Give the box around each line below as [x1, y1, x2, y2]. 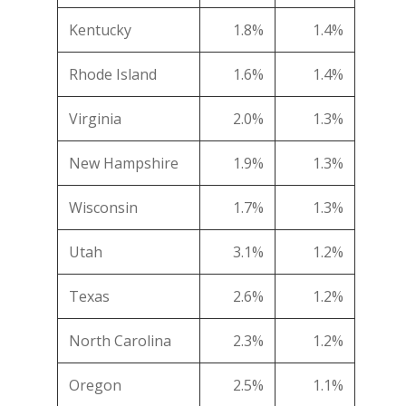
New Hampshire [69, 153, 179, 174]
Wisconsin [69, 198, 138, 218]
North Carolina [69, 331, 171, 352]
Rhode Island [69, 64, 157, 85]
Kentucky [69, 20, 131, 41]
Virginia [69, 109, 121, 130]
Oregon [69, 375, 121, 396]
